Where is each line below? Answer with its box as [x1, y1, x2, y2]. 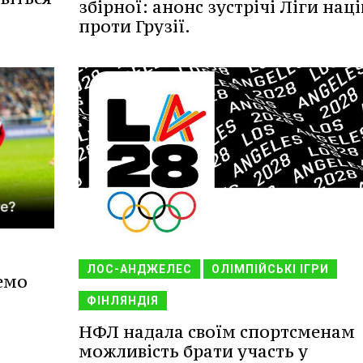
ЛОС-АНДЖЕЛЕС [86, 263, 192, 276]
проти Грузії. [78, 15, 190, 37]
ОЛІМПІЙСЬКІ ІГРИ [211, 263, 329, 276]
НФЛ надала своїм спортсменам [78, 321, 355, 344]
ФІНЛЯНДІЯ [86, 294, 159, 308]
